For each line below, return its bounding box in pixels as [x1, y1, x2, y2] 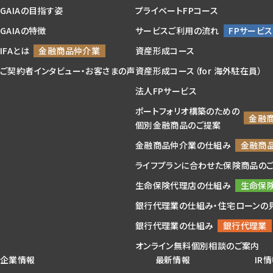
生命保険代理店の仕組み [135, 179, 232, 191]
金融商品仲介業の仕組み [135, 138, 232, 151]
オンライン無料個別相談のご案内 [135, 239, 260, 252]
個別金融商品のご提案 [135, 118, 221, 131]
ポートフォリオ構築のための [135, 104, 240, 117]
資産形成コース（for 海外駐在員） [135, 64, 263, 77]
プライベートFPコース [135, 4, 219, 16]
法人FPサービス [135, 84, 197, 97]
